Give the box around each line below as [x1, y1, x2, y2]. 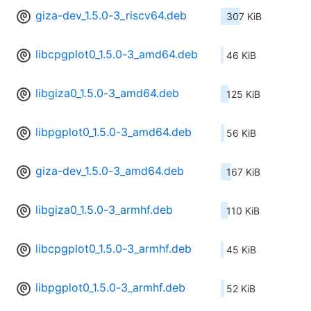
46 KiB [226, 49, 256, 62]
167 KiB [226, 166, 260, 178]
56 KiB [226, 127, 256, 140]
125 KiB [226, 88, 260, 101]
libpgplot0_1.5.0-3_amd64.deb [35, 125, 192, 140]
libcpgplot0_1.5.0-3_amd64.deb [35, 47, 198, 62]
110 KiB [226, 205, 260, 217]
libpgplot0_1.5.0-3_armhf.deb [35, 280, 185, 295]
